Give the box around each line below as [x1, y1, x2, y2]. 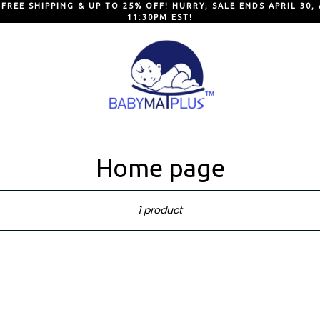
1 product [138, 203, 182, 217]
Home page [95, 154, 225, 182]
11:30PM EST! [126, 13, 193, 21]
